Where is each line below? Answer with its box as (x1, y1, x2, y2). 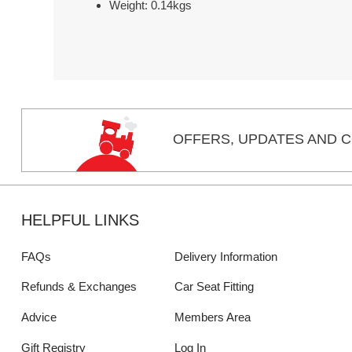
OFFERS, (173, 130, 235, 147)
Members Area (174, 310, 251, 324)
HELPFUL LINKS (20, 211, 139, 229)
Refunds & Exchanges (20, 280, 137, 294)
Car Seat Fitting (174, 280, 254, 294)
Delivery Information (174, 249, 277, 263)
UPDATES (238, 130, 305, 147)
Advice (20, 310, 57, 324)
